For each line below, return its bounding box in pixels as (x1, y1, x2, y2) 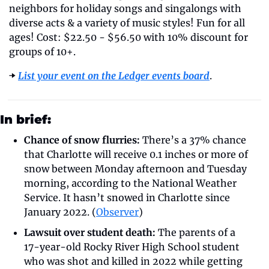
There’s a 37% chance (140, 133, 246, 146)
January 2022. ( (24, 205, 96, 218)
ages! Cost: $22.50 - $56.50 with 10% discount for (9, 31, 248, 43)
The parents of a (156, 226, 235, 238)
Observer (96, 205, 139, 218)
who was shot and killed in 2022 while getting (24, 255, 243, 267)
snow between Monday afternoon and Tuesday (24, 162, 247, 175)
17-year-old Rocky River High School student (24, 240, 240, 253)
